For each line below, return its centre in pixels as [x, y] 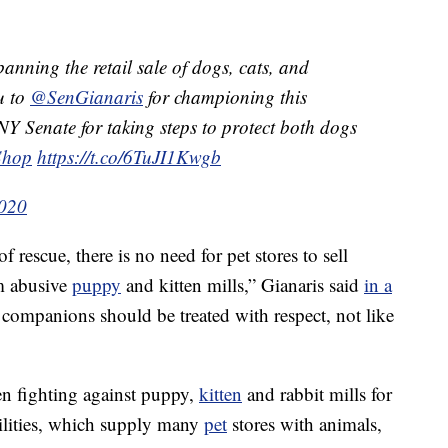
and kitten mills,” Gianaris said [242, 285]
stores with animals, [304, 424]
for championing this [225, 97]
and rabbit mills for [317, 394]
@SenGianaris [86, 97]
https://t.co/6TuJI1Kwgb [129, 157]
